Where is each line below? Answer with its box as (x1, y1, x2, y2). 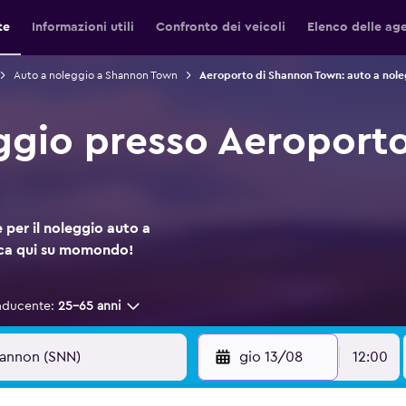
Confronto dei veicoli (156, 21, 285, 34)
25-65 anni (58, 300, 121, 313)
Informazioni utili (32, 21, 134, 34)
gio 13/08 (238, 350, 303, 364)
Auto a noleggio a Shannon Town (13, 70, 178, 81)
